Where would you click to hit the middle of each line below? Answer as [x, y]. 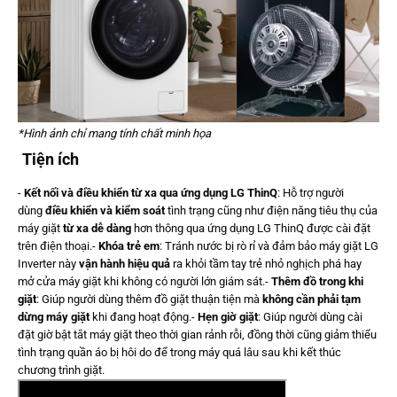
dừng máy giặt [54, 317]
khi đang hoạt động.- [144, 317]
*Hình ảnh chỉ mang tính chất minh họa [114, 134]
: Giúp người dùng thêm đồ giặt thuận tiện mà [148, 300]
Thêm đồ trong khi [317, 282]
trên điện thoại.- [58, 246]
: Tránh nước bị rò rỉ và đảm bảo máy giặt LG [269, 246]
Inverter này [48, 264]
